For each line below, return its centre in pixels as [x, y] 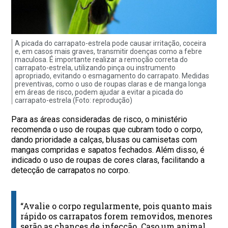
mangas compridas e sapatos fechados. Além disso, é [108, 150]
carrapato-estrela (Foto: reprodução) [74, 101]
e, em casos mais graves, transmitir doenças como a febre [109, 52]
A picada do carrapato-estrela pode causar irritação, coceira [111, 44]
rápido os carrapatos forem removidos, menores [117, 216]
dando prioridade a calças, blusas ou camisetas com [104, 140]
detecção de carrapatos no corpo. [71, 170]
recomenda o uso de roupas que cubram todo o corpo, [107, 130]
